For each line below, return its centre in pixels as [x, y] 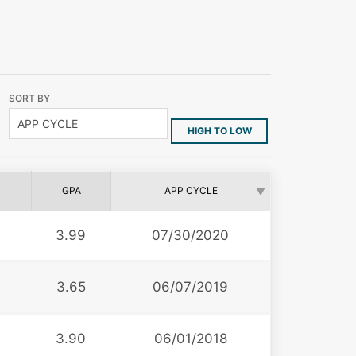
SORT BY [29, 98]
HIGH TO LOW [219, 130]
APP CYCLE [191, 190]
